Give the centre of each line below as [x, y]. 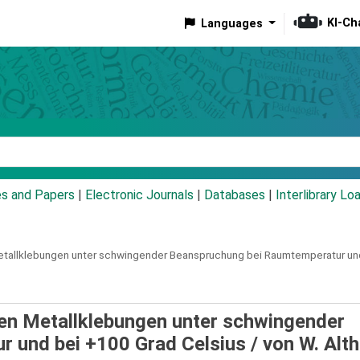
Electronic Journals [139, 195]
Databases [235, 195]
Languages [231, 23]
